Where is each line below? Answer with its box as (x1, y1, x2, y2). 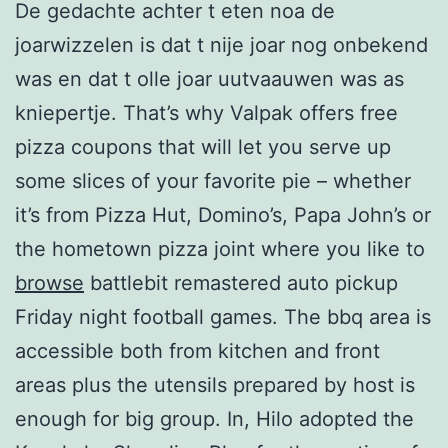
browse (15, 270, 84, 295)
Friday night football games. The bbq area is (15, 304, 431, 329)
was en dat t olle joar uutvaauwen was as (15, 66, 404, 91)
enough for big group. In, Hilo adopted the (15, 406, 414, 431)
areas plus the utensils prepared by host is (15, 372, 415, 397)
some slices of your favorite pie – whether (15, 168, 411, 193)
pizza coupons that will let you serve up (15, 134, 391, 159)
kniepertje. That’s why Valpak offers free (15, 100, 398, 125)
